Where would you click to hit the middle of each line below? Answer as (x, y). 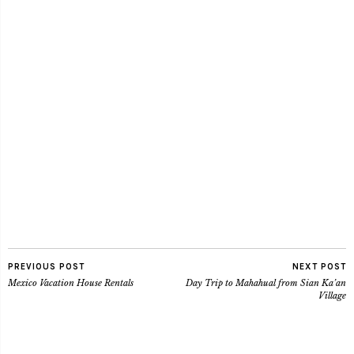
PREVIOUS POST (46, 267)
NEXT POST (319, 267)
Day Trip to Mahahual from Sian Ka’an (266, 283)
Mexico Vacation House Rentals (71, 283)
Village (332, 296)
